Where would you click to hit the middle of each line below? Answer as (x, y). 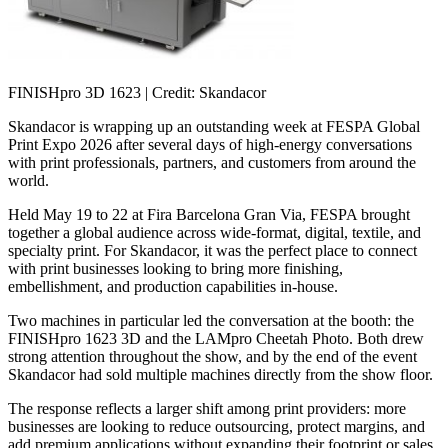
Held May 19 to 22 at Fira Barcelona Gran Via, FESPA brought (209, 215)
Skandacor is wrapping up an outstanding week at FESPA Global (214, 127)
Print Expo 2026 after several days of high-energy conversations (210, 145)
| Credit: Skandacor (203, 93)
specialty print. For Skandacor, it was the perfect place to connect (212, 251)
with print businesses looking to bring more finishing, (175, 269)
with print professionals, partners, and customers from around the (212, 163)
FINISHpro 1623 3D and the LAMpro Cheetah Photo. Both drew (216, 339)
